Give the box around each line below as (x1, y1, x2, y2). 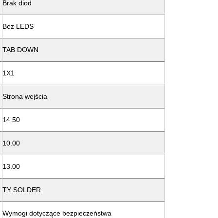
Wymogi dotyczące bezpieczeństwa (2, 209, 111, 217)
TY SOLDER (2, 186, 41, 194)
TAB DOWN (2, 46, 38, 54)
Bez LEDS (2, 22, 34, 30)
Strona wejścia (2, 92, 47, 100)
